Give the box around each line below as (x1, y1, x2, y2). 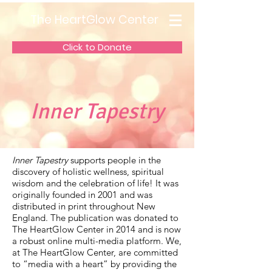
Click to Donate (63, 41, 132, 53)
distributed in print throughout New (12, 200, 155, 212)
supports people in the (68, 154, 161, 166)
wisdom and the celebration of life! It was (12, 177, 178, 189)
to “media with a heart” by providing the (12, 258, 177, 270)
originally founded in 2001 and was (12, 189, 152, 200)
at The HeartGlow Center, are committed (12, 246, 178, 258)
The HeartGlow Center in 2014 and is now (12, 223, 181, 235)
